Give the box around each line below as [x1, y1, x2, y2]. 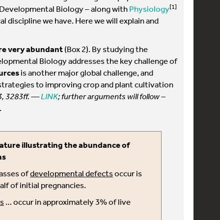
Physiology [129, 3, 169, 14]
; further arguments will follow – [58, 91, 165, 101]
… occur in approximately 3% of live [4, 196, 131, 207]
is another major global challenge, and [19, 67, 153, 78]
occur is [113, 168, 142, 178]
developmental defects [30, 168, 113, 178]
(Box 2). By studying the [63, 44, 148, 54]
